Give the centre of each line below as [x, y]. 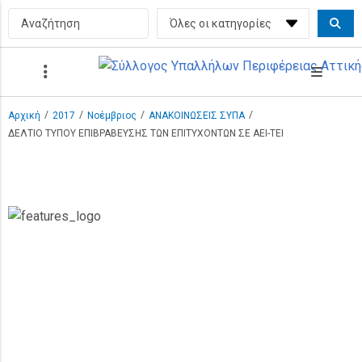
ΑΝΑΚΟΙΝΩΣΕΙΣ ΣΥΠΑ [197, 116]
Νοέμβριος [112, 116]
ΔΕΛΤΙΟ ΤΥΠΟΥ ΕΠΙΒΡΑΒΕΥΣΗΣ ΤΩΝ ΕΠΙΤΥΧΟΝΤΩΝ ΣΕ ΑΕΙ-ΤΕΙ [146, 133]
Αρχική [24, 116]
